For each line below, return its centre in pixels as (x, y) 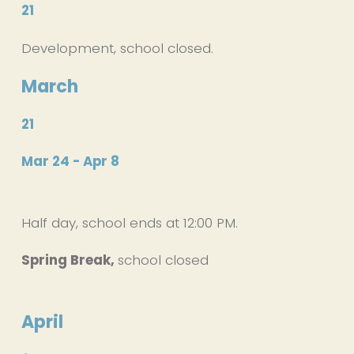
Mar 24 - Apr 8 (70, 161)
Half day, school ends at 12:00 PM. (131, 222)
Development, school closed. (117, 48)
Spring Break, (69, 260)
